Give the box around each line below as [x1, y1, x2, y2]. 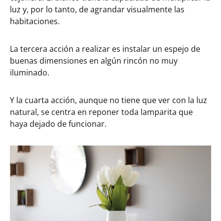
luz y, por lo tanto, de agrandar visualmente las [10, 4, 184, 15]
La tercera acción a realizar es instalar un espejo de [10, 43, 200, 55]
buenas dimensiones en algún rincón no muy [10, 55, 178, 67]
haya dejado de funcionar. [10, 118, 107, 130]
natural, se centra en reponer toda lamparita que [10, 107, 193, 118]
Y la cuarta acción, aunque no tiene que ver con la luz [10, 95, 207, 106]
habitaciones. [10, 16, 60, 27]
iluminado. [10, 67, 49, 78]
